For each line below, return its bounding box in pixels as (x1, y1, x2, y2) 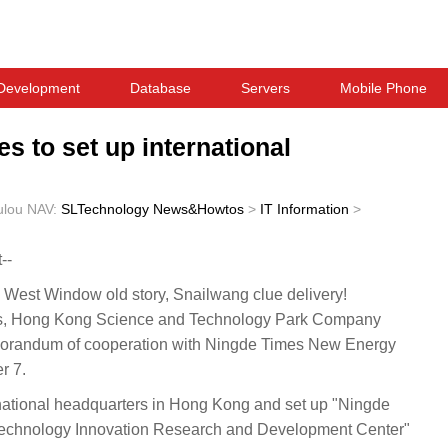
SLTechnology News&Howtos (61, 201, 244, 217)
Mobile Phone (340, 80, 427, 96)
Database (130, 80, 191, 96)
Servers (241, 80, 290, 96)
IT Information (260, 201, 349, 217)
